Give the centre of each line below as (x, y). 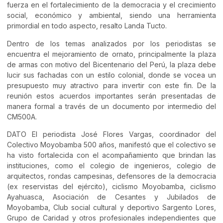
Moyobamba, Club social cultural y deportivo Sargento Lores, (111, 207)
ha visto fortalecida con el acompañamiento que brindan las (111, 155)
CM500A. (22, 116)
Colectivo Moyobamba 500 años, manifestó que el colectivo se (111, 144)
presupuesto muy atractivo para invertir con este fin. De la (111, 85)
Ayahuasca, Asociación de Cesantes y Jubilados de (111, 197)
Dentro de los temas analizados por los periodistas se (111, 43)
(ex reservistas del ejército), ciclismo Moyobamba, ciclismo (111, 186)
